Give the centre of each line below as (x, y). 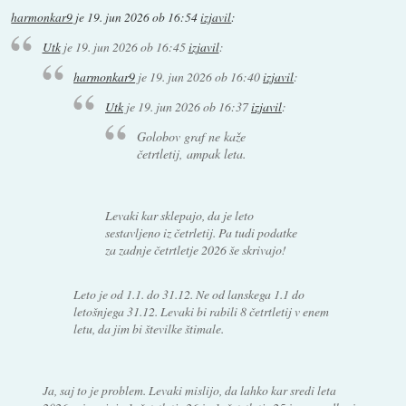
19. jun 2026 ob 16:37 (193, 106)
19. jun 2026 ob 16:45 (130, 47)
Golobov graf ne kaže (192, 136)
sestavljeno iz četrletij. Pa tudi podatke (201, 233)
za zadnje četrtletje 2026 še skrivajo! (195, 250)
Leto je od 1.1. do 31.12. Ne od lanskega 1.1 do (189, 295)
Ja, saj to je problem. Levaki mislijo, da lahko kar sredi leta (189, 391)
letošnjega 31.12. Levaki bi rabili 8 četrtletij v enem (202, 312)
